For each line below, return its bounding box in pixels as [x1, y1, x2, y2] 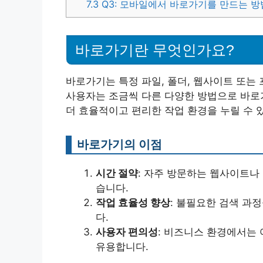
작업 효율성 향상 [96, 196, 170, 208]
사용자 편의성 [96, 225, 158, 238]
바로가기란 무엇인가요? [75, 41, 234, 58]
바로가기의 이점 [77, 136, 162, 151]
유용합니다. [96, 240, 149, 252]
